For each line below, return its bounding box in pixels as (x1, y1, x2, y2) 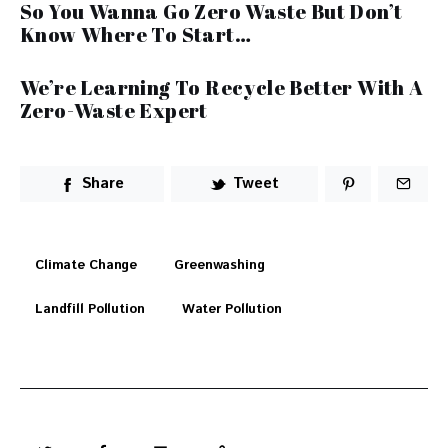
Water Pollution (181, 299, 282, 319)
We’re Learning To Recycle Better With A (20, 73, 424, 101)
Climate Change (35, 255, 138, 275)
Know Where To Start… (20, 20, 251, 48)
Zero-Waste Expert (20, 96, 208, 124)
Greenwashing (174, 255, 265, 275)
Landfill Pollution (35, 299, 145, 319)
